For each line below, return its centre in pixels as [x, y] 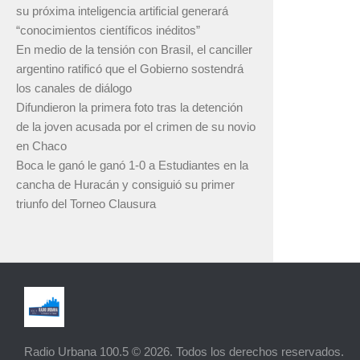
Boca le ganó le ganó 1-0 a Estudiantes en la [132, 165]
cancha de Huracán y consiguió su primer [125, 184]
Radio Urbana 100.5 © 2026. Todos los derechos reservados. [184, 351]
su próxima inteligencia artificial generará [122, 10]
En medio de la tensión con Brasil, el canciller [134, 49]
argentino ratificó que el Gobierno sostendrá [130, 68]
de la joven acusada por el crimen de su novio [136, 126]
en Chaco [41, 145]
